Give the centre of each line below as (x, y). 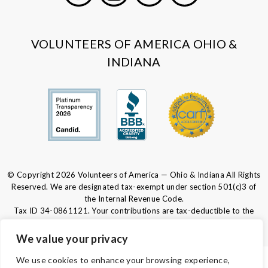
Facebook (102, 14)
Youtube (205, 14)
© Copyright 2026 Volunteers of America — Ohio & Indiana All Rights (134, 175)
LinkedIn (170, 14)
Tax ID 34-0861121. (52, 211)
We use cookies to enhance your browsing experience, (123, 260)
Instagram (138, 14)
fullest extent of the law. (134, 223)
